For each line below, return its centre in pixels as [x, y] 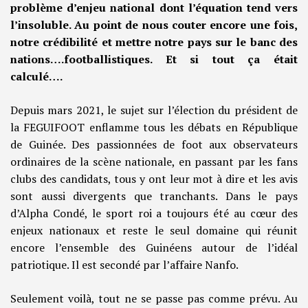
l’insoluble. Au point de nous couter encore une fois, [154, 25]
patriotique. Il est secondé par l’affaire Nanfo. [124, 265]
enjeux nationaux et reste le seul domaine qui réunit [154, 231]
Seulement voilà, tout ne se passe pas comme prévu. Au [154, 299]
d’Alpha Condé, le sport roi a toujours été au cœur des [154, 213]
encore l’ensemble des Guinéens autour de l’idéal [154, 248]
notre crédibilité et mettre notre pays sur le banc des [154, 42]
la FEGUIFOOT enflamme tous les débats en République [154, 128]
